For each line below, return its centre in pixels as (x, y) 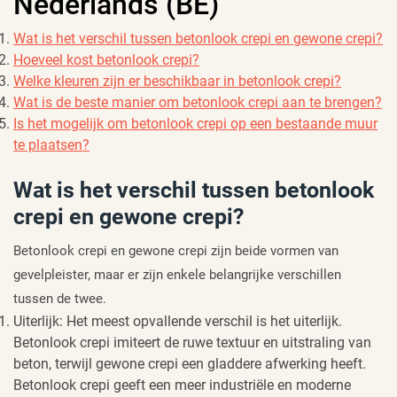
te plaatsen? (51, 144)
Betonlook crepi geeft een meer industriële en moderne (182, 385)
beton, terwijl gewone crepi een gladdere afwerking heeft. (190, 363)
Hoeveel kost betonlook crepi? (106, 59)
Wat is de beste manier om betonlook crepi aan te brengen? (198, 102)
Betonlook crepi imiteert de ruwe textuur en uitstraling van (192, 342)
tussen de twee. (60, 298)
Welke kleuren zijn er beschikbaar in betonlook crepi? (177, 81)
